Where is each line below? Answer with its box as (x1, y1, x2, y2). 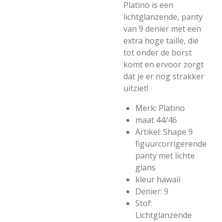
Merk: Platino (135, 103, 185, 113)
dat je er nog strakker (123, 71, 204, 82)
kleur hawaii (135, 174, 180, 185)
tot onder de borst (123, 47, 192, 58)
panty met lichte (135, 150, 195, 161)
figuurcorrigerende (135, 138, 207, 149)
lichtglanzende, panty (123, 11, 203, 22)
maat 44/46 (135, 114, 177, 125)
